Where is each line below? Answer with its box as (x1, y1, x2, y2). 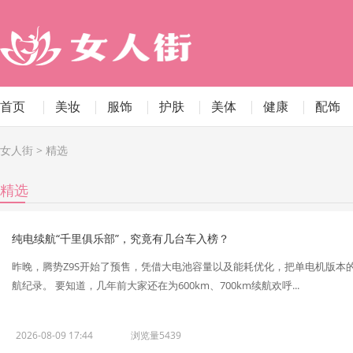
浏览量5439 (131, 329, 181, 342)
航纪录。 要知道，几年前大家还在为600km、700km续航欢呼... (12, 278, 299, 292)
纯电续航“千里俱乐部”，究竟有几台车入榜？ (12, 231, 229, 246)
